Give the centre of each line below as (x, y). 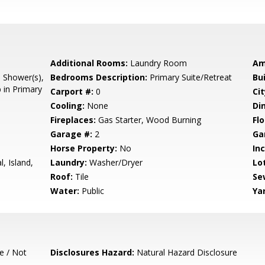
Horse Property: (84, 148)
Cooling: (68, 106)
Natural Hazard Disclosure (186, 252)
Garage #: (72, 134)
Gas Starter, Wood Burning (149, 120)
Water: (65, 191)
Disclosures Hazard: (93, 252)
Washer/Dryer (115, 162)
